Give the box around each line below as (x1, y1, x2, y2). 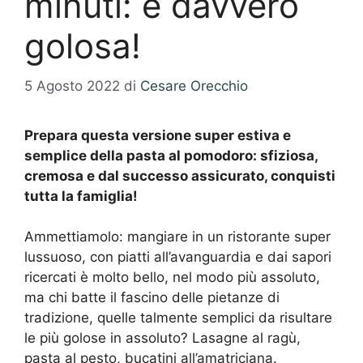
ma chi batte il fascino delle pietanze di (24, 289, 280, 305)
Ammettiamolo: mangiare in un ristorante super (24, 228, 331, 245)
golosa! (24, 25, 141, 66)
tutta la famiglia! (24, 187, 141, 204)
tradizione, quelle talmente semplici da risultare (24, 310, 332, 326)
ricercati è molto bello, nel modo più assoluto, (24, 269, 320, 285)
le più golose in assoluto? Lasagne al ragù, (24, 330, 301, 346)
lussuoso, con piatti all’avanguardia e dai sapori (24, 249, 331, 265)
